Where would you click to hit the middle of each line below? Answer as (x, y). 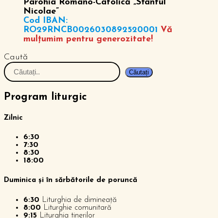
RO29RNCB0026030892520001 (91, 30)
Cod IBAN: (45, 20)
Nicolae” (41, 11)
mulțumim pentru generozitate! (88, 39)
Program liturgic (45, 97)
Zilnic (13, 118)
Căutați (139, 72)
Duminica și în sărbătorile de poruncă (71, 181)
